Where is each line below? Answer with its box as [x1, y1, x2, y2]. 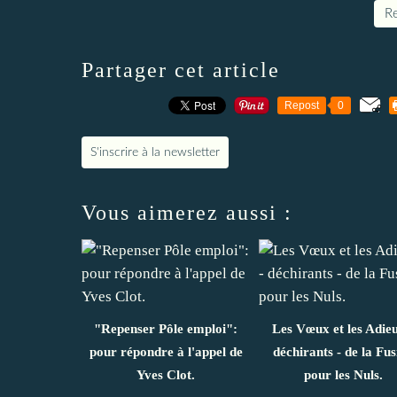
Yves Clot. [136, 367, 195, 382]
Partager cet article [82, 58, 280, 82]
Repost [284, 98, 319, 112]
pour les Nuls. [303, 367, 383, 382]
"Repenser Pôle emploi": [94, 321, 237, 336]
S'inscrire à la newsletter [90, 145, 220, 159]
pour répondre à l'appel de [89, 344, 243, 359]
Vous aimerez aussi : [82, 200, 292, 224]
